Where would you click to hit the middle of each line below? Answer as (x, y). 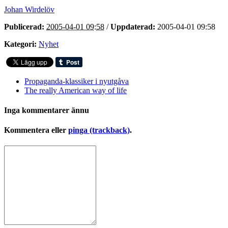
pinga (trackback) (99, 130)
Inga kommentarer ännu (47, 110)
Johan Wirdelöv (29, 9)
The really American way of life (76, 90)
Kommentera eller (36, 130)
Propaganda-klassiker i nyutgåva (77, 81)
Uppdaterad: (133, 26)
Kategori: (20, 44)
